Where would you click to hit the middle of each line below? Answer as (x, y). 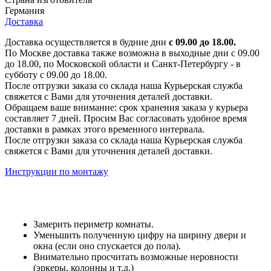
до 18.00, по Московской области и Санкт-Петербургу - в (123, 64)
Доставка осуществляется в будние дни (87, 42)
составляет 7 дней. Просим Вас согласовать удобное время (126, 118)
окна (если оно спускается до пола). (108, 246)
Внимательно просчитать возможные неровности (136, 256)
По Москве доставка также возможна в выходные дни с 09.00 (132, 53)
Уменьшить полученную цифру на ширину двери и (140, 235)
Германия (24, 10)
